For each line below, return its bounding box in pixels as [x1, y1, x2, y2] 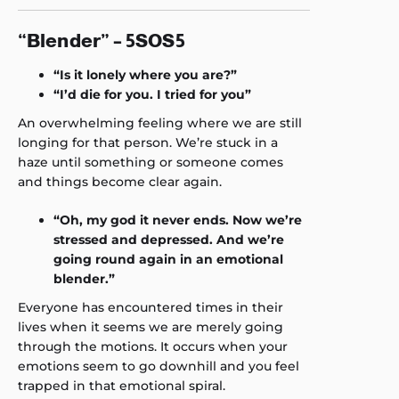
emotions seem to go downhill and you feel [18, 358, 299, 374]
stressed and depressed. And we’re [53, 232, 284, 248]
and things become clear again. [18, 174, 222, 190]
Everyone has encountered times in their [18, 299, 283, 315]
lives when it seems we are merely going [18, 319, 283, 335]
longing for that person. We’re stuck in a [18, 134, 278, 151]
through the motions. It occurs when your [18, 338, 288, 354]
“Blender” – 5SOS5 [18, 30, 185, 51]
